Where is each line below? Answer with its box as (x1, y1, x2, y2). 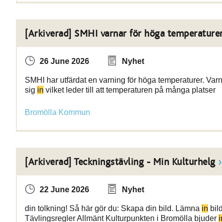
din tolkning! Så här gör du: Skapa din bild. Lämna (25, 204, 202, 213)
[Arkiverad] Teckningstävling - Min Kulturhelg (25, 157, 216, 167)
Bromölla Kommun (25, 108, 90, 116)
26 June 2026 (40, 57, 89, 65)
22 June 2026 (40, 185, 89, 194)
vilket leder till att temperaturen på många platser (44, 86, 216, 94)
